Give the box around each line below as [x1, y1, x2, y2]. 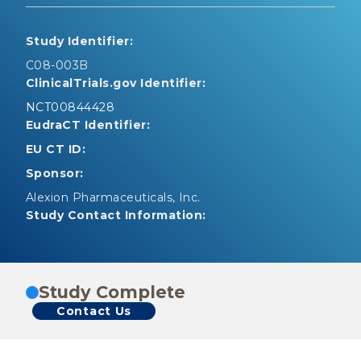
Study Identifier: [26, 34, 134, 48]
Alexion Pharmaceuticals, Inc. [26, 190, 201, 205]
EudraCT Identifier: [26, 118, 151, 132]
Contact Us [56, 304, 131, 318]
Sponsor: [26, 166, 84, 180]
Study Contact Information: [26, 208, 206, 222]
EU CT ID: [26, 142, 86, 156]
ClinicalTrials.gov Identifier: [26, 76, 206, 90]
